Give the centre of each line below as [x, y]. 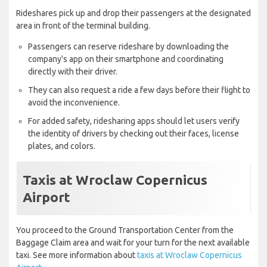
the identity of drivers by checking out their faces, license [133, 134]
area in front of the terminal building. [83, 26]
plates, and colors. [62, 146]
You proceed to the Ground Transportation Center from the [125, 230]
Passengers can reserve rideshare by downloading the [128, 47]
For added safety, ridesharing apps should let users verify [134, 121]
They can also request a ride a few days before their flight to [139, 90]
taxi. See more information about [77, 255]
